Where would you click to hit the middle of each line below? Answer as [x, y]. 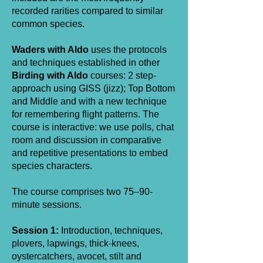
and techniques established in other [86, 63]
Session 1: [35, 230]
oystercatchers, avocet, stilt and [77, 256]
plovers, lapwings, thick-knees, [75, 243]
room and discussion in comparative [87, 140]
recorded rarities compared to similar [87, 11]
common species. [48, 24]
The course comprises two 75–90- [82, 192]
